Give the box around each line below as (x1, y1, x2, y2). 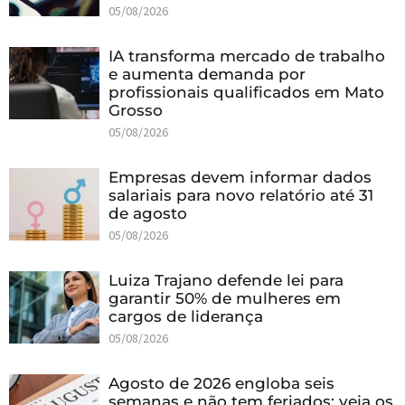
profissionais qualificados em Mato (108, 82, 384, 101)
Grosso (108, 100, 163, 119)
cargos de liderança (108, 306, 263, 325)
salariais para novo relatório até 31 (108, 185, 373, 204)
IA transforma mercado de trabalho (108, 46, 385, 65)
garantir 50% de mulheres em (108, 288, 341, 307)
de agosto (108, 203, 187, 222)
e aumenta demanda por (108, 64, 306, 83)
